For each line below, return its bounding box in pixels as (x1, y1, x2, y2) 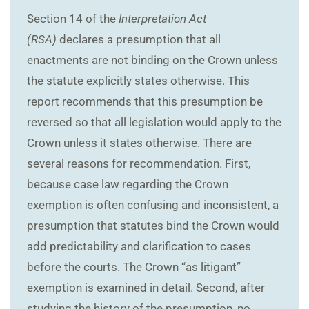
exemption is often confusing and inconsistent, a (27, 197, 279, 212)
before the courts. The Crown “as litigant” (27, 259, 241, 274)
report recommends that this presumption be (27, 94, 263, 108)
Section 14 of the (27, 11, 119, 26)
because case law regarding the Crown (27, 177, 228, 191)
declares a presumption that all (57, 32, 221, 46)
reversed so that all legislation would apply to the (27, 114, 281, 129)
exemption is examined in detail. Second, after (27, 280, 265, 295)
